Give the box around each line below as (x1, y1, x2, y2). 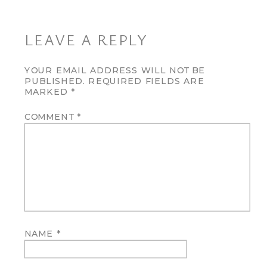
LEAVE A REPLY (24, 30, 148, 50)
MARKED (24, 86, 71, 98)
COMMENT (24, 111, 77, 123)
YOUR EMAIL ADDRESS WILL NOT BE (24, 64, 206, 76)
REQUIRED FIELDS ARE (88, 76, 204, 87)
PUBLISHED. (24, 76, 85, 87)
